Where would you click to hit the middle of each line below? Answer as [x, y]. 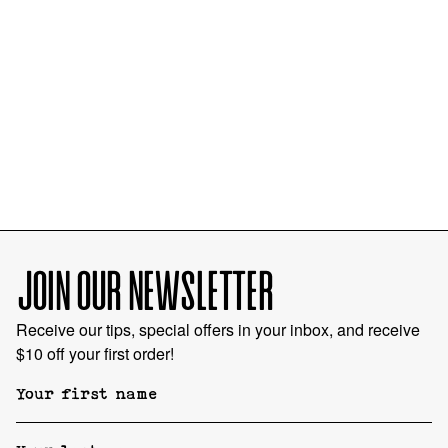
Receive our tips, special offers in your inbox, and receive [218, 329]
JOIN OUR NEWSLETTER [144, 294]
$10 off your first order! [95, 353]
